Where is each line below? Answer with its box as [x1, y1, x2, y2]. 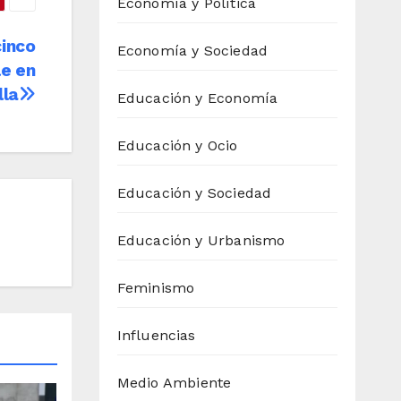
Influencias [116, 327, 196, 345]
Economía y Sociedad [116, 42, 269, 60]
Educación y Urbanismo [116, 232, 286, 250]
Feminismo [116, 279, 195, 297]
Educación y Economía [116, 90, 278, 107]
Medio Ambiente [116, 374, 232, 392]
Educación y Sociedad [116, 184, 272, 202]
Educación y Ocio [116, 137, 238, 155]
